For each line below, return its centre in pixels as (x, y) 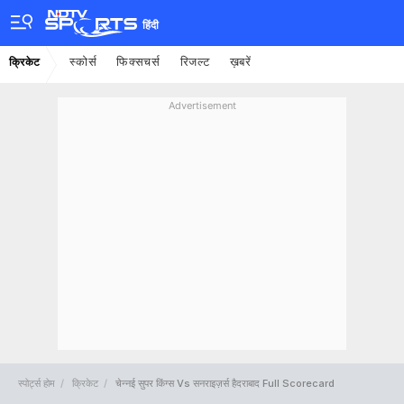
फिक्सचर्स (138, 61)
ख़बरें (240, 61)
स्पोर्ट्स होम (37, 383)
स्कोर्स (83, 61)
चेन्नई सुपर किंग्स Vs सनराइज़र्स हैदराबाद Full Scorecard (225, 383)
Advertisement (202, 106)
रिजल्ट (195, 61)
